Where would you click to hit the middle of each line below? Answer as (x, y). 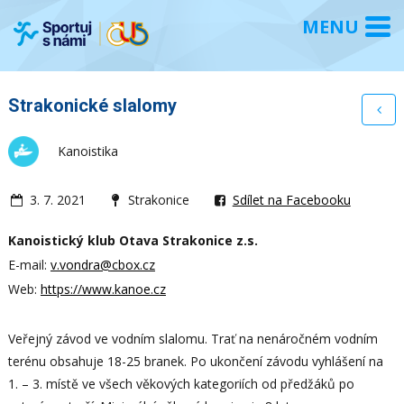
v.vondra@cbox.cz (102, 264)
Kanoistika (87, 151)
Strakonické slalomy (92, 105)
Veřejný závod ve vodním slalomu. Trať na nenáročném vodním (193, 338)
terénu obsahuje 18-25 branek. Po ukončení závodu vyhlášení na (195, 361)
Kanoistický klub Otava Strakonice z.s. (133, 240)
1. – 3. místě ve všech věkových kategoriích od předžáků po (181, 383)
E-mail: (29, 264)
